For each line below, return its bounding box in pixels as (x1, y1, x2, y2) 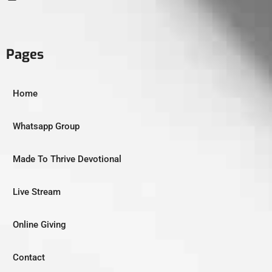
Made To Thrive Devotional (13, 153, 121, 165)
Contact (13, 251, 45, 263)
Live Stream (13, 186, 61, 197)
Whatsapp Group (13, 120, 80, 132)
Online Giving (13, 219, 66, 230)
